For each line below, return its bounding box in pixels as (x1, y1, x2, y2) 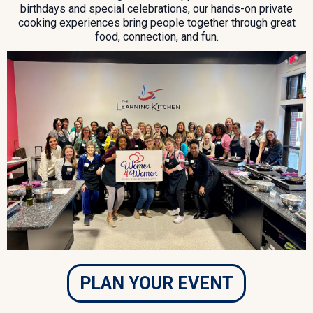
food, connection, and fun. (94, 29, 219, 43)
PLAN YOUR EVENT (80, 272, 233, 293)
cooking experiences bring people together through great (17, 15, 296, 29)
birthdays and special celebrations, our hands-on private (20, 1, 293, 15)
